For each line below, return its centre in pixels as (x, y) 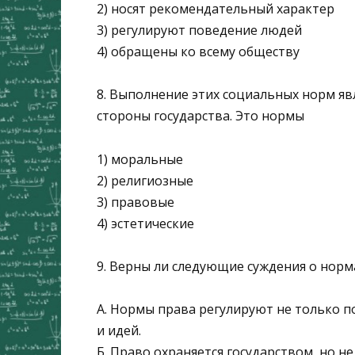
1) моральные (140, 159)
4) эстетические (145, 223)
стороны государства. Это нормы (200, 116)
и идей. (119, 331)
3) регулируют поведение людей (199, 31)
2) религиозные (145, 180)
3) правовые (136, 202)
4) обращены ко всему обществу (198, 52)
